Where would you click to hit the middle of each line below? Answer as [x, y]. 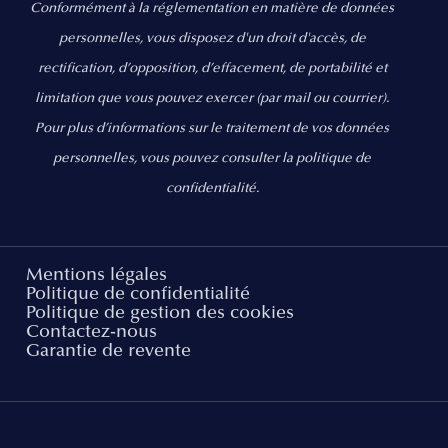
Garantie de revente [108, 352]
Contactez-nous [91, 333]
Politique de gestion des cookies [160, 314]
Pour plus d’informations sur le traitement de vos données [212, 129]
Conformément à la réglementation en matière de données [212, 9]
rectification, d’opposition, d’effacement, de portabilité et [212, 69]
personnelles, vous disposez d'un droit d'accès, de [212, 39]
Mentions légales [96, 276]
